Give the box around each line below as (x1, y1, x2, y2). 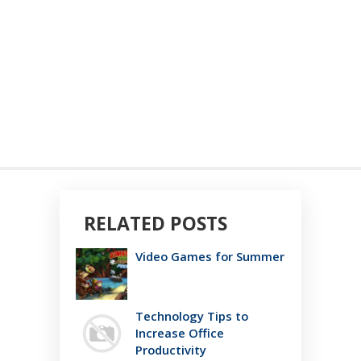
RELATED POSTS (84, 210, 227, 237)
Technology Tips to (135, 308, 248, 325)
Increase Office (135, 325, 224, 342)
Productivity (135, 342, 206, 359)
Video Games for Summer (135, 248, 284, 265)
